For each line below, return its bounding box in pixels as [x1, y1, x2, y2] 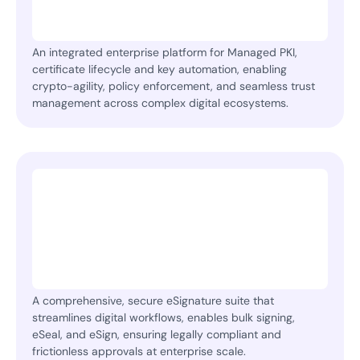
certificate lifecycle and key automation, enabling [32, 62, 288, 77]
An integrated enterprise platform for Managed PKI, [32, 45, 298, 60]
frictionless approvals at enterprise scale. [32, 343, 247, 358]
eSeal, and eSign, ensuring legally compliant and [32, 326, 282, 342]
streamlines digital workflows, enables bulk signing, [32, 309, 296, 325]
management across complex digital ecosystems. [32, 96, 289, 111]
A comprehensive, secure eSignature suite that [32, 292, 275, 308]
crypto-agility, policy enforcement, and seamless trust [32, 79, 316, 94]
